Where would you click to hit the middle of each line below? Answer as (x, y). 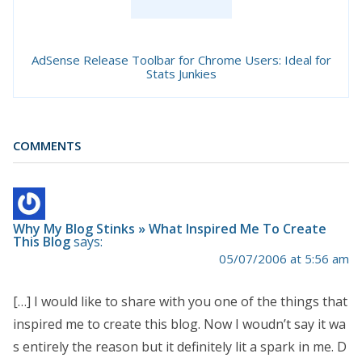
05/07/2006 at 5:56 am (284, 259)
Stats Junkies (181, 73)
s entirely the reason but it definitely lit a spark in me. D (180, 347)
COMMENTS (47, 145)
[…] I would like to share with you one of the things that (180, 302)
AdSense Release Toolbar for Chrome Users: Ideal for (181, 59)
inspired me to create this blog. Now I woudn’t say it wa (179, 324)
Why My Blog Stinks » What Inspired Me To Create (170, 229)
